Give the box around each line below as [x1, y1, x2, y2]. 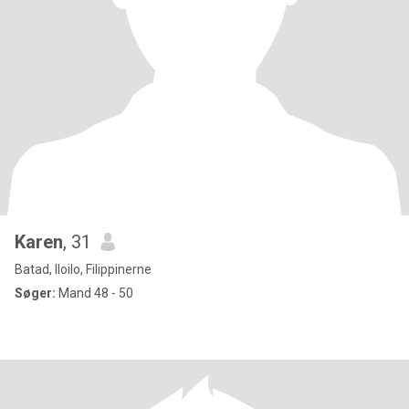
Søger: [15, 286, 56, 300]
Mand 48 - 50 [56, 286, 133, 300]
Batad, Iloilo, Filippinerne [15, 262, 152, 277]
